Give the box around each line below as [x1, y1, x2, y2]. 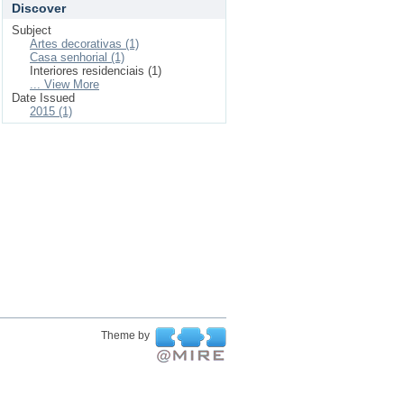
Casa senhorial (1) [30, 50, 124, 64]
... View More [30, 78, 99, 91]
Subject [12, 23, 51, 37]
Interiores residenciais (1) [30, 64, 161, 78]
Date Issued [12, 91, 75, 105]
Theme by [101, 329, 152, 342]
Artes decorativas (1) [30, 37, 139, 50]
